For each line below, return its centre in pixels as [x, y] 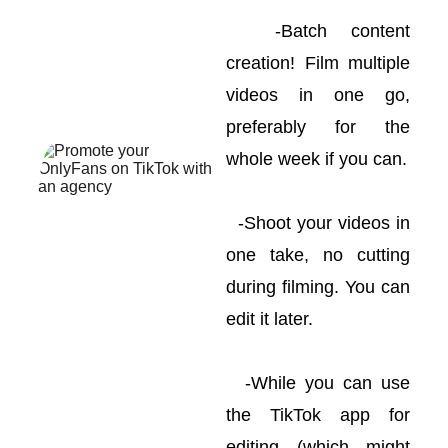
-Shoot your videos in [318, 223]
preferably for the [318, 127]
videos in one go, [318, 95]
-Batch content [318, 31]
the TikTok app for [318, 415]
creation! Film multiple [318, 63]
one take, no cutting [318, 255]
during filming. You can [318, 287]
